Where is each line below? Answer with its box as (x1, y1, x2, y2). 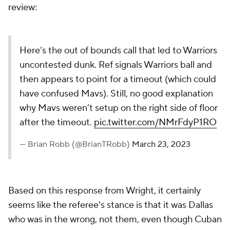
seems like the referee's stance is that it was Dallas (8, 199, 213, 211)
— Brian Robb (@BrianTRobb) (20, 139, 132, 149)
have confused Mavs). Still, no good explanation (20, 88, 213, 100)
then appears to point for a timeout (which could (20, 73, 216, 85)
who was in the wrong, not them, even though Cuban (8, 214, 222, 225)
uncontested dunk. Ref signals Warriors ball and (20, 59, 212, 71)
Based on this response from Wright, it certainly (8, 185, 201, 197)
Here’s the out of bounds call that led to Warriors (20, 45, 217, 56)
